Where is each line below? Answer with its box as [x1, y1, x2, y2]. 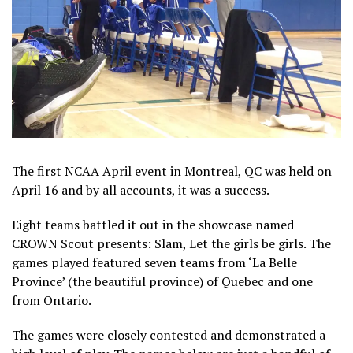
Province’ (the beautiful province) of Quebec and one [12, 272, 313, 290]
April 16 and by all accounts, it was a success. [12, 180, 269, 199]
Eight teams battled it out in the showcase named [12, 215, 294, 233]
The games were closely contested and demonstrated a [12, 325, 325, 344]
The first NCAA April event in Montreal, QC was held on [12, 162, 332, 180]
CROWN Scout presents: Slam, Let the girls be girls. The [12, 234, 331, 252]
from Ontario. [12, 291, 91, 309]
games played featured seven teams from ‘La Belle [12, 253, 297, 271]
